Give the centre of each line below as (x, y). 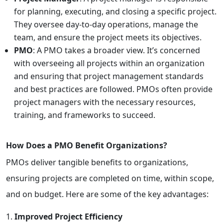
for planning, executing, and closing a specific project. (115, 12)
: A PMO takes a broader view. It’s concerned (116, 51)
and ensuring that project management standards (109, 76)
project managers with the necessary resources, (105, 102)
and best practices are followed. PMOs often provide (113, 89)
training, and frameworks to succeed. (85, 115)
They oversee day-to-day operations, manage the (106, 25)
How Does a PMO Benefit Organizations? (87, 146)
